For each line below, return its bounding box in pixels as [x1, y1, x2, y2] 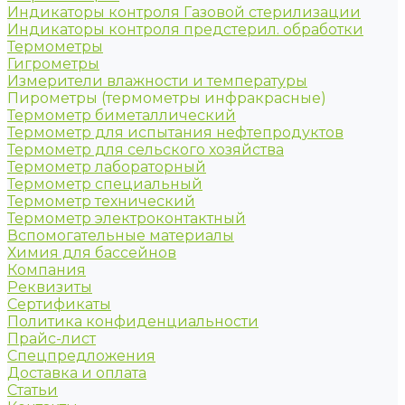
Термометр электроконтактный [7, 210, 246, 227]
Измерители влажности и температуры [7, 72, 307, 89]
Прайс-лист [7, 330, 96, 347]
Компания [7, 261, 86, 278]
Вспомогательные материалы [7, 227, 234, 244]
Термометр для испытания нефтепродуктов [7, 124, 344, 141]
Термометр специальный [7, 175, 202, 193]
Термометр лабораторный [7, 158, 206, 175]
